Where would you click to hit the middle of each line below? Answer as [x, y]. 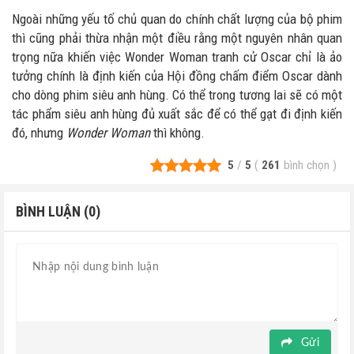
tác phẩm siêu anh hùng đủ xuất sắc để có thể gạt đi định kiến [177, 114]
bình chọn [308, 165]
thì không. [177, 133]
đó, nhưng [39, 133]
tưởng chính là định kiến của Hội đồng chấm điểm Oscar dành [177, 76]
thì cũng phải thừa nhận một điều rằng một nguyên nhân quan [177, 38]
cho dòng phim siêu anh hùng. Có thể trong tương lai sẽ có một [177, 95]
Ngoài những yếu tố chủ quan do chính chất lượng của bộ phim [177, 19]
